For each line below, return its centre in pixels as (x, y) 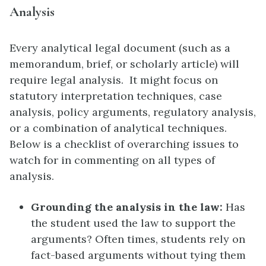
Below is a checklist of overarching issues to (124, 144)
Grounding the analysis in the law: (127, 207)
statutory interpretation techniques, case (116, 96)
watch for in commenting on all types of (112, 160)
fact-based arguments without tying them (138, 255)
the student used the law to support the (133, 223)
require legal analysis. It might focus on (114, 80)
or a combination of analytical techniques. (120, 128)
